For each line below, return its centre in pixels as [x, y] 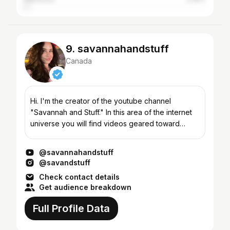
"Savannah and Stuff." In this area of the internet [68, 112]
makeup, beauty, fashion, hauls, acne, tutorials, [109, 135]
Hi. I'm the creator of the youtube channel [101, 101]
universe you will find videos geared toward [105, 123]
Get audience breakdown [85, 187]
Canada [79, 61]
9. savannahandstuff [117, 49]
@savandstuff [65, 162]
